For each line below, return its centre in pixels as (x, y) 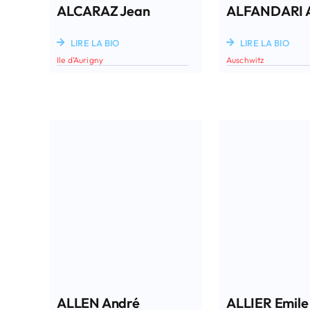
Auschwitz (245, 60)
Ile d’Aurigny (80, 60)
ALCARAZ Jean (103, 10)
